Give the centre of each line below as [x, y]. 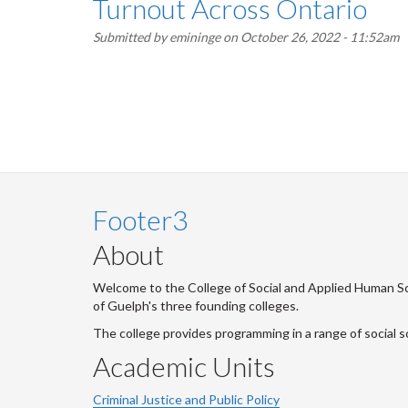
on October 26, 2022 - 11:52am [310, 37]
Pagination [153, 73]
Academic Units [184, 366]
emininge [195, 37]
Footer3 [140, 219]
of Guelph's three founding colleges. [196, 306]
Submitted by [131, 37]
